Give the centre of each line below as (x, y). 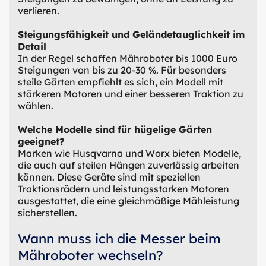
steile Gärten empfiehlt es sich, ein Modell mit (121, 82)
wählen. (36, 105)
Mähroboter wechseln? (90, 255)
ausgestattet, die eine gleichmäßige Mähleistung (129, 200)
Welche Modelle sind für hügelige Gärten (115, 129)
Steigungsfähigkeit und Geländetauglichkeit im (131, 34)
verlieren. (39, 10)
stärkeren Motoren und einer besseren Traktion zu (131, 94)
